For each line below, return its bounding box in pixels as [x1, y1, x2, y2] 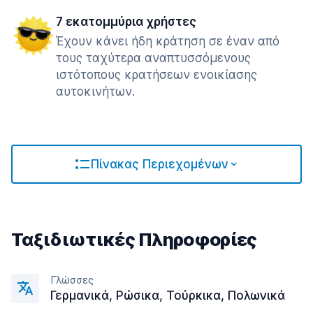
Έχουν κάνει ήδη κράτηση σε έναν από [56, 34, 279, 48]
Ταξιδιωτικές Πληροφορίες [11, 228, 257, 250]
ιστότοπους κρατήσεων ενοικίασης [56, 68, 257, 82]
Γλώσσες [50, 273, 94, 286]
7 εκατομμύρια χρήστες [56, 15, 196, 29]
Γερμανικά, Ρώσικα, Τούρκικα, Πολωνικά [50, 289, 285, 303]
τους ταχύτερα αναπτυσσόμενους [56, 51, 251, 65]
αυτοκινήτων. [56, 85, 135, 99]
